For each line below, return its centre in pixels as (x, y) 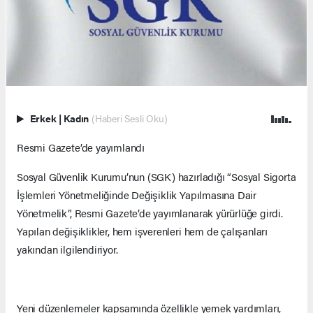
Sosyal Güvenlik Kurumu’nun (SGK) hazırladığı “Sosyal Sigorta (156, 177)
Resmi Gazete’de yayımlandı (81, 147)
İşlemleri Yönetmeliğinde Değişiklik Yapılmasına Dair (137, 195)
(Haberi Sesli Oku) (129, 119)
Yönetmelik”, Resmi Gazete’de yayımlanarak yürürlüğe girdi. (150, 213)
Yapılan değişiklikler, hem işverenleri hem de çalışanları (143, 231)
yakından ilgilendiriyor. (69, 249)
